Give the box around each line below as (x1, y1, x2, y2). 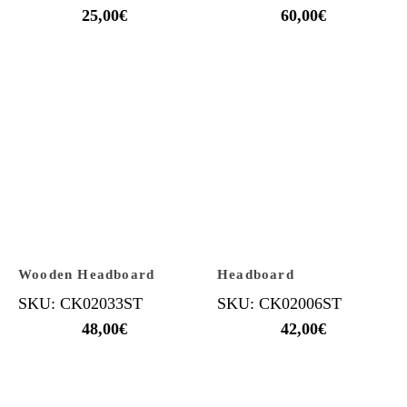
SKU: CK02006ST (217, 294, 342, 313)
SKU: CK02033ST (18, 294, 143, 313)
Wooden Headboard (18, 267, 155, 282)
